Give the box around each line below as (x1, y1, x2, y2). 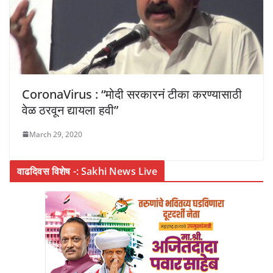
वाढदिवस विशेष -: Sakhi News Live (17, 164, 158, 178)
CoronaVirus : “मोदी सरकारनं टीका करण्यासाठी (22, 85, 242, 102)
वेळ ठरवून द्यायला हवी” (22, 101, 118, 118)
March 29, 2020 (29, 129, 82, 140)
